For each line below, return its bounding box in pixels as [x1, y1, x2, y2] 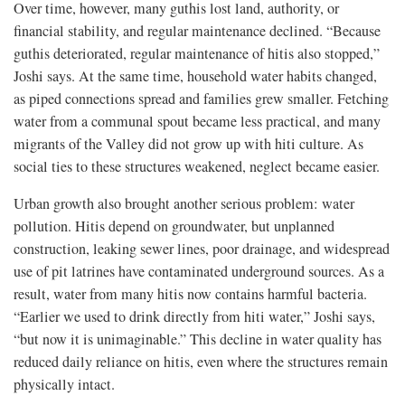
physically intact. [14, 374, 115, 395]
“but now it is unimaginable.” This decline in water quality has [14, 329, 381, 350]
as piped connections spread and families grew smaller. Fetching [14, 89, 389, 109]
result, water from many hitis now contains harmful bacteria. [14, 284, 367, 305]
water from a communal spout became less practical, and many [14, 111, 381, 132]
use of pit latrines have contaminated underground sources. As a [14, 261, 384, 282]
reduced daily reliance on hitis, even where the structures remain [14, 352, 388, 372]
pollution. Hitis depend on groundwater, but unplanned [14, 216, 334, 237]
